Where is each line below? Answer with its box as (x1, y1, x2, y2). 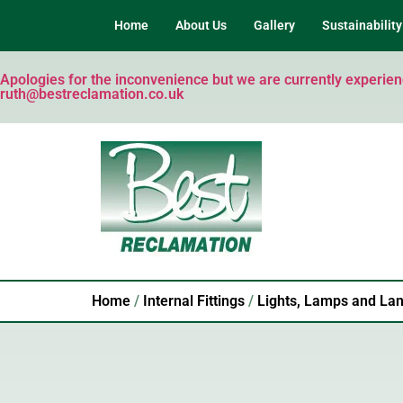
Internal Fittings (143, 292, 245, 309)
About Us (175, 18, 227, 32)
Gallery (254, 18, 295, 32)
